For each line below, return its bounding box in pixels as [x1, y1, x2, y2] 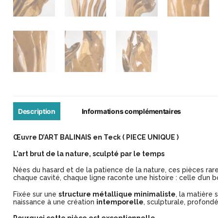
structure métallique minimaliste [58, 190, 176, 198]
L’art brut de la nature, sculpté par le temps [13, 149, 164, 158]
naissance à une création [13, 198, 96, 206]
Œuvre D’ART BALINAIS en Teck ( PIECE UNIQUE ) [13, 133, 179, 142]
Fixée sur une [13, 190, 58, 198]
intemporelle [96, 198, 144, 206]
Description [18, 107, 55, 116]
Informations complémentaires [81, 107, 182, 116]
